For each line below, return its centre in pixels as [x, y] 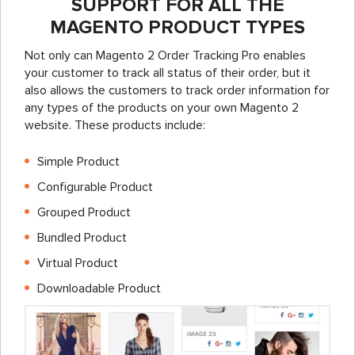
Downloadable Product [99, 289]
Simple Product [78, 162]
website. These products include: [115, 126]
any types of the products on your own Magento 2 [162, 108]
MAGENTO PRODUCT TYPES [177, 28]
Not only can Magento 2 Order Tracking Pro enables [165, 56]
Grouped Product [84, 213]
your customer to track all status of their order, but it [168, 73]
